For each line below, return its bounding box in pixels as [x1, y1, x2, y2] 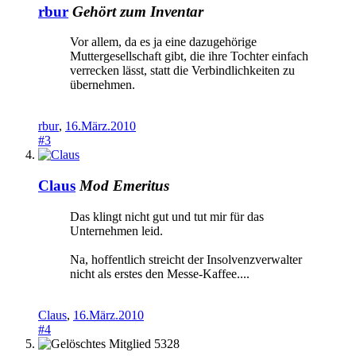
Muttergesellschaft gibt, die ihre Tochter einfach [70, 49, 308, 64]
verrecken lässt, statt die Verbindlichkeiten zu [70, 64, 295, 78]
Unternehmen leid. [70, 223, 163, 238]
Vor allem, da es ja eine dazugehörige [70, 35, 257, 49]
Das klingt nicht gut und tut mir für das [70, 209, 264, 223]
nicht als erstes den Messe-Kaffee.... [70, 266, 250, 281]
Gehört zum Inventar [72, 2, 203, 20]
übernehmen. [70, 78, 135, 92]
